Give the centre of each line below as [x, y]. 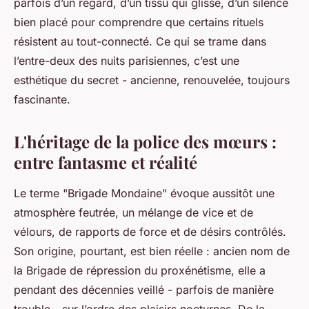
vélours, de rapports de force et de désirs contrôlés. [150, 232]
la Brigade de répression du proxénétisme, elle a [140, 270]
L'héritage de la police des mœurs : [145, 141]
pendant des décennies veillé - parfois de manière [144, 290]
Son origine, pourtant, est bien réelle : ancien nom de [152, 251]
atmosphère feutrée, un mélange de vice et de [133, 212]
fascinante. [42, 99]
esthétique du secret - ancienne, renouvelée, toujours [152, 80]
